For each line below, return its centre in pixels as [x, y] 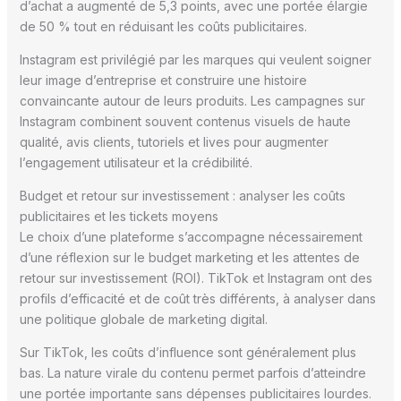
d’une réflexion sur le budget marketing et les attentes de [189, 257]
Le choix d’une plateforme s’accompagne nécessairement [191, 236]
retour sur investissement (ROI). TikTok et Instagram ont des [196, 277]
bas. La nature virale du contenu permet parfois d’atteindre [192, 372]
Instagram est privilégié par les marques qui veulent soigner [195, 59]
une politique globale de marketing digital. [143, 319]
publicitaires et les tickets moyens [119, 216]
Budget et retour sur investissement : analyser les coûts [182, 195]
